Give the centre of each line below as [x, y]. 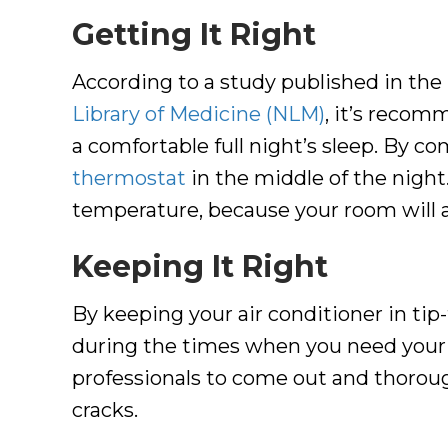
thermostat [129, 177]
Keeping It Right [200, 266]
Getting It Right [194, 34]
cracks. [105, 409]
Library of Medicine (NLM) [198, 113]
